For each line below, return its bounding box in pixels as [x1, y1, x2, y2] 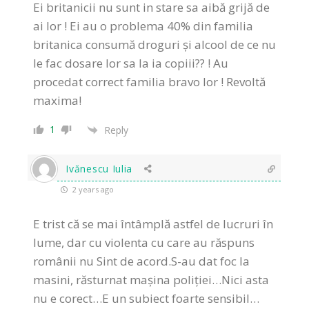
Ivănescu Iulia [66, 162, 133, 176]
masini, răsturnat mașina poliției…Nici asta [33, 272, 270, 288]
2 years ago [70, 184, 114, 195]
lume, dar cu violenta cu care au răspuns [33, 235, 255, 251]
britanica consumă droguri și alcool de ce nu [33, 37, 277, 53]
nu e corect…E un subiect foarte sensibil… [33, 290, 260, 307]
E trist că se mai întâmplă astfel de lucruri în [33, 216, 274, 232]
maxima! [33, 92, 82, 109]
